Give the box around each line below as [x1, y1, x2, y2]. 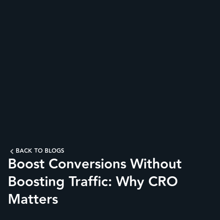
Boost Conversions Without [8, 153, 182, 175]
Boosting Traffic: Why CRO [8, 171, 178, 192]
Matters [8, 189, 58, 210]
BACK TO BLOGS [16, 146, 65, 156]
